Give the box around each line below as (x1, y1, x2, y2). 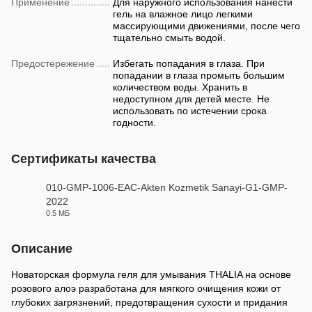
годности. (113, 117, 156, 128)
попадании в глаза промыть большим (113, 70, 285, 81)
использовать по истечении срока (113, 105, 267, 116)
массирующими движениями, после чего (113, 20, 300, 31)
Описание (11, 242, 72, 256)
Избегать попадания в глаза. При (113, 58, 265, 69)
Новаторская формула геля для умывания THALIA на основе (11, 269, 291, 280)
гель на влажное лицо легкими (113, 8, 253, 19)
